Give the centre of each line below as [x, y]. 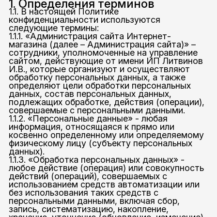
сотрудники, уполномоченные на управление [103, 53]
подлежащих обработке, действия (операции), [106, 102]
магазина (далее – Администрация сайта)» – [102, 45]
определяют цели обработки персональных [100, 86]
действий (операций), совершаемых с [88, 176]
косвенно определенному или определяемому [106, 135]
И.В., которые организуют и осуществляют [99, 69]
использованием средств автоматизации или [104, 185]
